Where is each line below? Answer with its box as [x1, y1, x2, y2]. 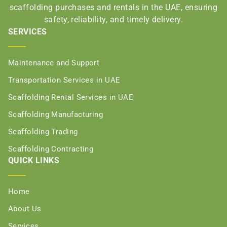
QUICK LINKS [8, 156, 60, 166]
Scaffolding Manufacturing [8, 110, 103, 120]
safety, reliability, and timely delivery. [44, 15, 183, 25]
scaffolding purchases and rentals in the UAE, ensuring [9, 3, 218, 13]
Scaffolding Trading [8, 127, 78, 137]
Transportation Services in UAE [8, 75, 121, 85]
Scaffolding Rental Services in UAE [8, 93, 134, 102]
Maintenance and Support [8, 58, 100, 68]
